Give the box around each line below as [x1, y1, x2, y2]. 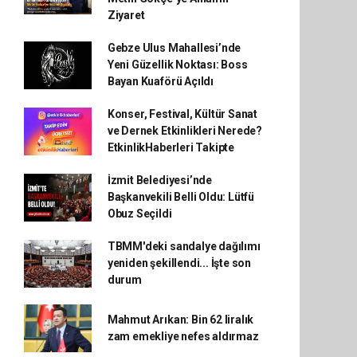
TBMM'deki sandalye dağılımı [107, 240, 261, 253]
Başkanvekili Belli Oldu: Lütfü [107, 190, 255, 203]
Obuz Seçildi [107, 207, 172, 220]
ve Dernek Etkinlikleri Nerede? [107, 124, 263, 137]
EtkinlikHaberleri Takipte [107, 141, 235, 154]
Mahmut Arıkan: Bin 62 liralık [107, 313, 254, 326]
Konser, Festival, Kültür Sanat [107, 108, 258, 120]
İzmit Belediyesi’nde [107, 174, 212, 186]
